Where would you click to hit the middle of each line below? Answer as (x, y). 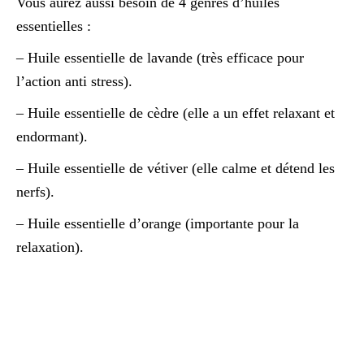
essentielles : (54, 26)
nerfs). (35, 192)
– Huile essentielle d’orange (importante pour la (158, 223)
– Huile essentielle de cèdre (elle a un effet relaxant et (175, 113)
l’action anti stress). (74, 81)
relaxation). (50, 247)
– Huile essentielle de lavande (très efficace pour (160, 58)
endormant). (52, 136)
